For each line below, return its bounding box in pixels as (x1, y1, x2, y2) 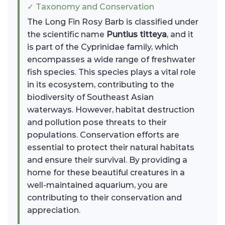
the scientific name (27, 30, 106, 40)
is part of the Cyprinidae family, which (27, 42, 178, 52)
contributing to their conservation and (27, 193, 182, 203)
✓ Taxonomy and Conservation (27, 2, 154, 12)
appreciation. (27, 205, 80, 215)
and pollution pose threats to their (27, 118, 167, 128)
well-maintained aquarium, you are (27, 180, 168, 190)
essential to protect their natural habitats (27, 143, 194, 153)
